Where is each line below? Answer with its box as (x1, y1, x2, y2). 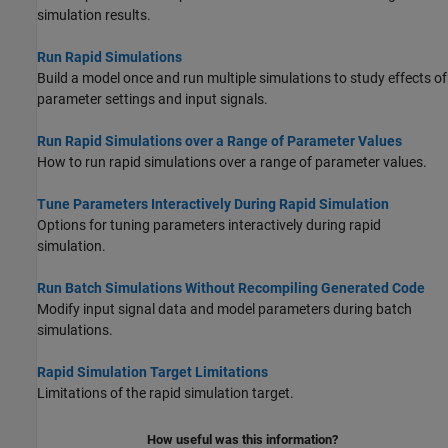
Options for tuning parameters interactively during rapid (37, 216, 381, 233)
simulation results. (37, 6, 151, 23)
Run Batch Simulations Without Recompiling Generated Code (37, 279, 425, 296)
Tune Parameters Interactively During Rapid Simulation (37, 195, 389, 212)
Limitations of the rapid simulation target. (37, 384, 294, 401)
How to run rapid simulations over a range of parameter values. (37, 153, 427, 170)
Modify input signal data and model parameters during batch (37, 300, 412, 317)
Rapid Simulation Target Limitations (37, 363, 268, 380)
